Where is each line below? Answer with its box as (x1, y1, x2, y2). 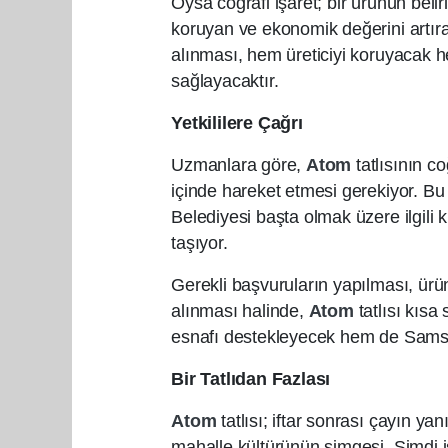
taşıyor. (171, 233, 228, 254)
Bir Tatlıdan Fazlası (171, 369, 331, 390)
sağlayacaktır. (171, 71, 279, 92)
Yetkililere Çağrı (171, 113, 303, 134)
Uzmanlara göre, (171, 155, 307, 176)
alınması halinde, (171, 301, 309, 322)
